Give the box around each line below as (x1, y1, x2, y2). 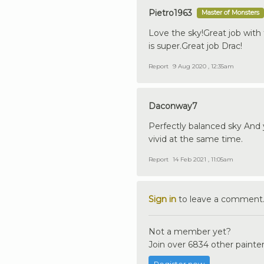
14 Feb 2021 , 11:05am (173, 155, 233, 163)
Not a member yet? (148, 226, 231, 237)
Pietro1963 (148, 7, 192, 18)
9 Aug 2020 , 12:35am (173, 62, 234, 70)
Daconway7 (148, 100, 197, 111)
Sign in (148, 193, 176, 204)
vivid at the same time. (148, 133, 243, 144)
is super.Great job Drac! (148, 40, 242, 51)
